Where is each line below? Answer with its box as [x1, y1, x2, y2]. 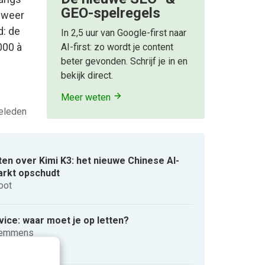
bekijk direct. [61, 70, 113, 82]
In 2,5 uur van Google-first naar [61, 27, 186, 39]
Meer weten [61, 91, 113, 103]
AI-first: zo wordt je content [61, 41, 173, 53]
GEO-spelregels [61, 5, 160, 22]
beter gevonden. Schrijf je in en [61, 56, 188, 67]
